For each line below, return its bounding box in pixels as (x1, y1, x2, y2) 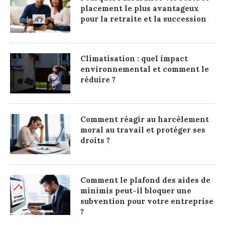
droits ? (80, 135, 110, 145)
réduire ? (80, 74, 116, 84)
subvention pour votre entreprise (80, 196, 213, 206)
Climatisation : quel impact (80, 53, 188, 63)
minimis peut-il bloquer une (80, 185, 191, 195)
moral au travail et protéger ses (80, 125, 205, 135)
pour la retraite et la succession (80, 14, 206, 24)
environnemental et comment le (80, 64, 209, 74)
